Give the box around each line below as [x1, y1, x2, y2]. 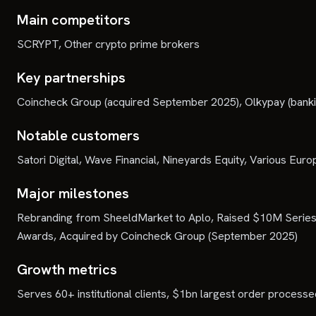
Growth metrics [17, 260, 117, 279]
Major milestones [17, 184, 129, 202]
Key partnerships [17, 68, 126, 87]
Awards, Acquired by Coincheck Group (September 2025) [17, 229, 298, 243]
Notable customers [17, 126, 140, 145]
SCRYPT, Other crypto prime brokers [17, 37, 200, 51]
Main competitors [17, 11, 130, 29]
